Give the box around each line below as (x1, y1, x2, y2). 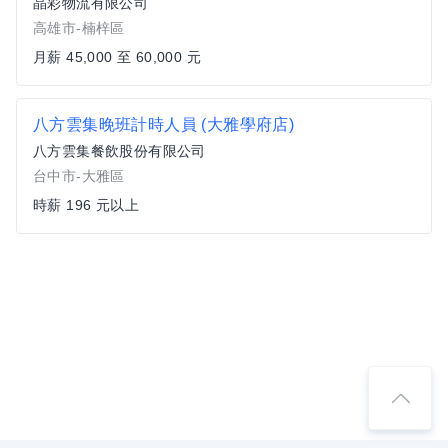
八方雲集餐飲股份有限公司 (33, 143, 206, 159)
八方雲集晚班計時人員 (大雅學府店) (33, 116, 295, 133)
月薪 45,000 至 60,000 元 (33, 49, 201, 65)
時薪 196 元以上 (33, 197, 139, 213)
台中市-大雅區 (33, 168, 125, 184)
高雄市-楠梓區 (33, 20, 125, 36)
